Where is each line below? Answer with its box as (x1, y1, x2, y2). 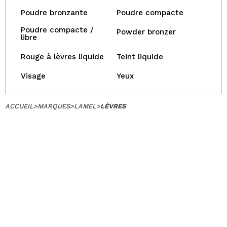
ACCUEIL (5, 102, 33, 110)
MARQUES (37, 102, 70, 110)
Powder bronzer (117, 27, 176, 36)
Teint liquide (117, 52, 163, 61)
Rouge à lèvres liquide (21, 52, 104, 61)
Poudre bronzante (21, 8, 88, 17)
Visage (21, 71, 46, 81)
